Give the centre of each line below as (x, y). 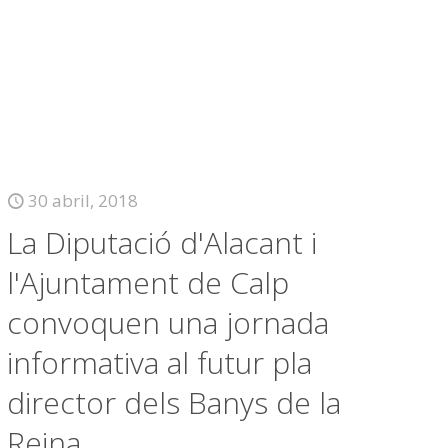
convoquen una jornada (168, 322)
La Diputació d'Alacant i (162, 242)
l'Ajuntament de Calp (148, 282)
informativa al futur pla (160, 362)
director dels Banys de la (174, 402)
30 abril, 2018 (83, 200)
